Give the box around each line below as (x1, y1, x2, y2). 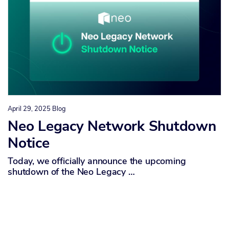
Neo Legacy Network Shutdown (8, 117, 216, 136)
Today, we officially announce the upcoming (8, 155, 186, 168)
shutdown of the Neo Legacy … (8, 166, 135, 178)
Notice (8, 133, 50, 153)
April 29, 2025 (8, 104, 51, 114)
